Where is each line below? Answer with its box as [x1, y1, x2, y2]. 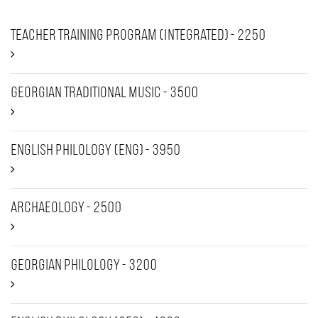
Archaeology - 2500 [11, 200, 121, 216]
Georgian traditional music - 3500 [11, 85, 198, 102]
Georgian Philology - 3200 [11, 258, 157, 274]
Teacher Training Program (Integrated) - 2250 [11, 28, 265, 44]
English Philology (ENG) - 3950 [11, 143, 180, 159]
